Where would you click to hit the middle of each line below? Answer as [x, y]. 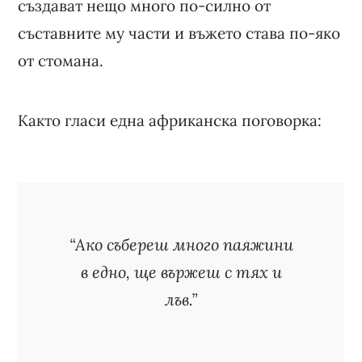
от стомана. [61, 60]
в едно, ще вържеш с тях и [181, 271]
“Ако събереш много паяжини [181, 244]
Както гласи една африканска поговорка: [170, 120]
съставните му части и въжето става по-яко [179, 33]
